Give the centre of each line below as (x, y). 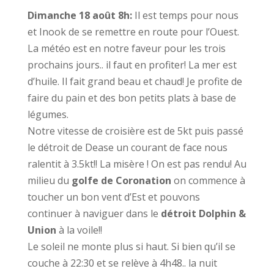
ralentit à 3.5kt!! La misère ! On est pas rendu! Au (137, 164)
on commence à (209, 180)
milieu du (49, 180)
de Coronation (137, 180)
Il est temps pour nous (186, 15)
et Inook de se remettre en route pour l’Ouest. (133, 32)
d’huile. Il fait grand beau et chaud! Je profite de (135, 81)
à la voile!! (80, 230)
